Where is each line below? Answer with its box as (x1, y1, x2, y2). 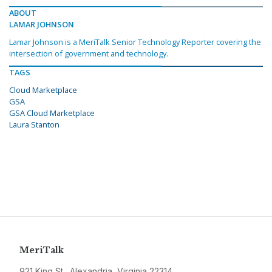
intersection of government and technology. (9, 48, 168, 59)
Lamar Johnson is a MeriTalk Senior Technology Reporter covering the (9, 36, 261, 48)
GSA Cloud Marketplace (9, 107, 95, 119)
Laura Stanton (9, 119, 59, 131)
